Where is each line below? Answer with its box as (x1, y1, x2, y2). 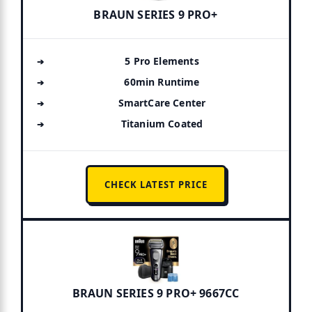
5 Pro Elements (125, 54, 199, 68)
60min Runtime (124, 75, 200, 88)
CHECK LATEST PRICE (104, 178, 208, 191)
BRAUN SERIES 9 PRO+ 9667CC (72, 285, 240, 301)
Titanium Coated (120, 116, 203, 130)
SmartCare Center (118, 95, 206, 109)
